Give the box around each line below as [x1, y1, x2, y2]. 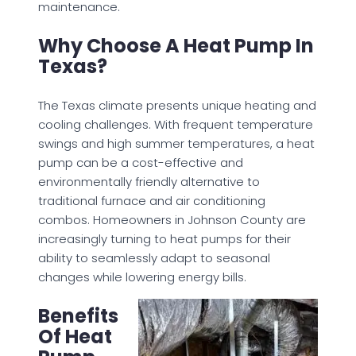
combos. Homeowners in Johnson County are [38, 211, 306, 228]
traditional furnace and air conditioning [38, 192, 265, 209]
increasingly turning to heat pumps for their [38, 230, 291, 247]
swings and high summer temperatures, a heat [38, 134, 315, 152]
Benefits [38, 302, 118, 329]
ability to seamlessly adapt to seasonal [38, 249, 270, 266]
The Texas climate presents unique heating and [38, 96, 316, 114]
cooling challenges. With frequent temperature [38, 115, 313, 133]
